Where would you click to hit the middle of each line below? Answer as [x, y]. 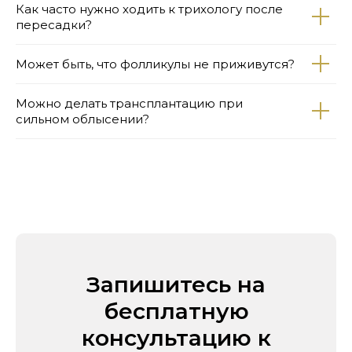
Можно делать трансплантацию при [129, 103]
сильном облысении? [82, 119]
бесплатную [176, 311]
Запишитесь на [176, 284]
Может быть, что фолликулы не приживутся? [155, 64]
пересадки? [54, 24]
